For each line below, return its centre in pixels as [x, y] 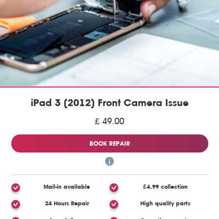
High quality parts [165, 204]
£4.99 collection [165, 186]
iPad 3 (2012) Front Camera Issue [109, 103]
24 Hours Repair [67, 204]
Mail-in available [67, 186]
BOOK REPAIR [109, 143]
